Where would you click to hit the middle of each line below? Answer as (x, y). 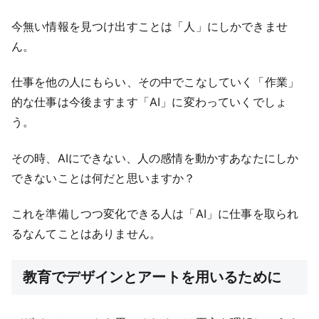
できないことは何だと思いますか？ (104, 178)
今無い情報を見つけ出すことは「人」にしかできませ (150, 27)
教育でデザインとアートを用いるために (152, 277)
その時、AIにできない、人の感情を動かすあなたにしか (155, 158)
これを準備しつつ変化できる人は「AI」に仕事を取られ (155, 214)
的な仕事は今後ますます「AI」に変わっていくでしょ (150, 102)
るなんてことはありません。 (87, 234)
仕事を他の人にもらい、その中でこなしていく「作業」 (156, 82)
